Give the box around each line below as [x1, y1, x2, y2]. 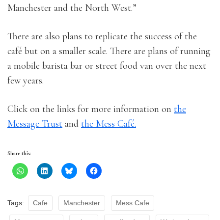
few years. [7, 75, 44, 87]
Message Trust [7, 118, 62, 130]
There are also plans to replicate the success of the [7, 30, 197, 43]
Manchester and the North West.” [7, 2, 137, 14]
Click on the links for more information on [7, 103, 174, 115]
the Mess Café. [81, 118, 136, 130]
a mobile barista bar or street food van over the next [7, 60, 206, 72]
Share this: [7, 150, 31, 157]
